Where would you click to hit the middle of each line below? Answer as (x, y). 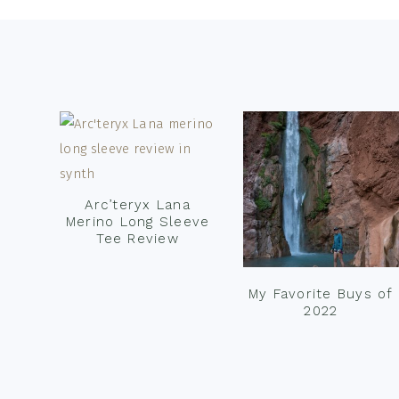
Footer (102, 69)
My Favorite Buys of (321, 293)
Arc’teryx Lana (138, 205)
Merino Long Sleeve (138, 222)
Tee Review (138, 239)
